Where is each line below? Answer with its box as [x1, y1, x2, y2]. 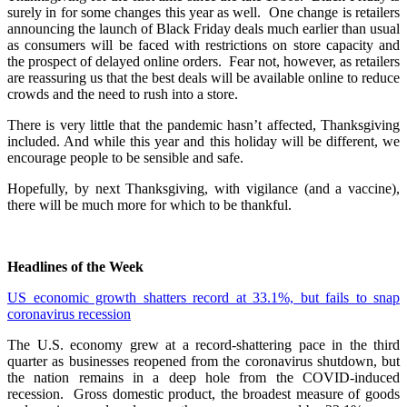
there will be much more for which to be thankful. [7, 197, 292, 213]
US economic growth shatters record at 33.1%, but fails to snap [7, 290, 400, 306]
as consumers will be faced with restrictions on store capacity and [7, 37, 400, 54]
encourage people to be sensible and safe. [7, 150, 243, 166]
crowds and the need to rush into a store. [7, 86, 238, 103]
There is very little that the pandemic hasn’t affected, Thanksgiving [7, 117, 400, 134]
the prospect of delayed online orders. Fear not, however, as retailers [7, 54, 400, 70]
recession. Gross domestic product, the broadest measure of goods [7, 386, 400, 402]
